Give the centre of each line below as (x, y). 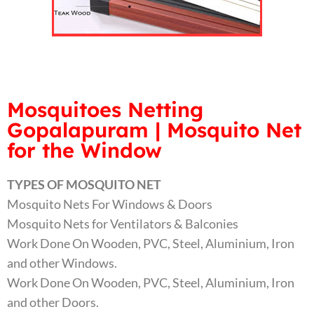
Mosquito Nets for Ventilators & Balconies (123, 224)
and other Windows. (62, 263)
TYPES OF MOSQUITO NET (84, 185)
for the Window (84, 150)
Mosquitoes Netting (105, 110)
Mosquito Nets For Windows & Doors (110, 204)
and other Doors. (53, 302)
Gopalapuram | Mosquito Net (154, 130)
